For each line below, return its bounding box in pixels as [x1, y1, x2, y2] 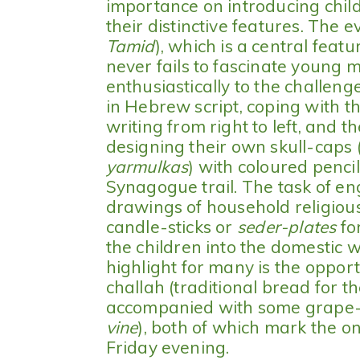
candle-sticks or [105, 216, 237, 238]
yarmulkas [105, 156, 189, 178]
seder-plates [236, 216, 337, 238]
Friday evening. [105, 337, 230, 358]
